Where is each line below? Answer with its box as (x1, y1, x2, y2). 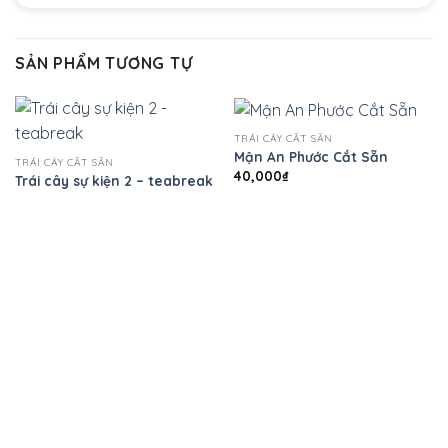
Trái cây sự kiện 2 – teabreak (14, 171, 213, 189)
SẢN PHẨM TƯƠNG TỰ (15, 53, 193, 74)
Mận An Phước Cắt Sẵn (233, 148, 388, 166)
